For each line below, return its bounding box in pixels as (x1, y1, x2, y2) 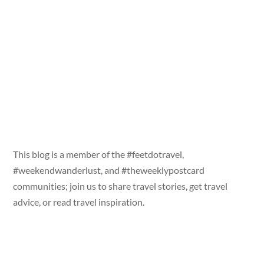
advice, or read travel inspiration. (13, 196, 145, 207)
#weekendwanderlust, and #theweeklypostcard (13, 164, 205, 176)
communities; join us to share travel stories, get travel (13, 180, 228, 192)
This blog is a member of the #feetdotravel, (13, 148, 184, 160)
